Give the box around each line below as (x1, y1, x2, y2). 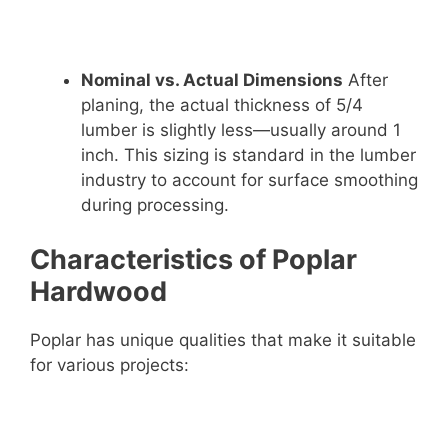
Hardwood (30, 274, 167, 308)
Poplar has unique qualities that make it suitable (30, 329, 416, 350)
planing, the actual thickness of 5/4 (81, 95, 363, 116)
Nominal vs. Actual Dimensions (81, 70, 343, 91)
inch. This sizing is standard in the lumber (81, 145, 416, 166)
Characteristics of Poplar (30, 242, 357, 276)
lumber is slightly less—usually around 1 (81, 120, 401, 141)
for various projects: (30, 354, 189, 375)
